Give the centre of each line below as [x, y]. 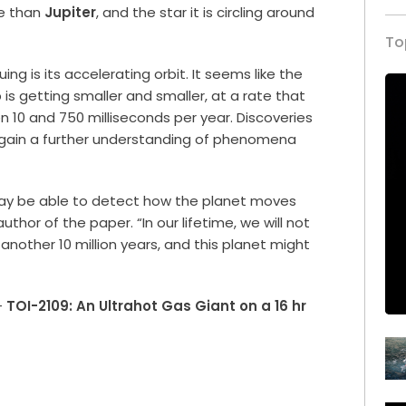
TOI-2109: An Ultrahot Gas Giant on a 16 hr [157, 305]
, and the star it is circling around [206, 12]
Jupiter [71, 12]
